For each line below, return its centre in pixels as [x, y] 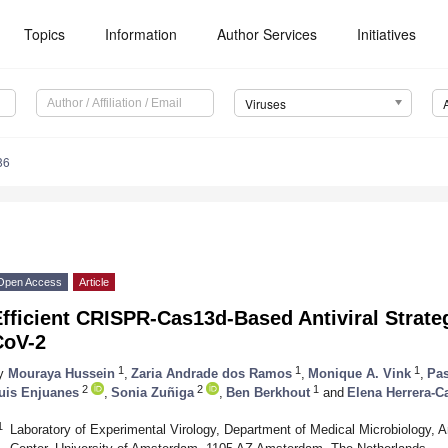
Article [94, 282]
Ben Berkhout [268, 392]
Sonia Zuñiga [152, 392]
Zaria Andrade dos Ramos [211, 373]
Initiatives [387, 34]
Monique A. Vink [359, 373]
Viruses [265, 104]
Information [141, 34]
